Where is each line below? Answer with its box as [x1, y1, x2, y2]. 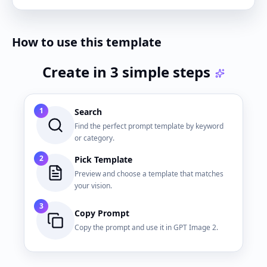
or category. [74, 133, 114, 143]
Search [74, 106, 102, 117]
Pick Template [74, 154, 132, 165]
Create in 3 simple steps [42, 62, 210, 82]
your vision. [74, 181, 112, 191]
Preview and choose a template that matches [74, 169, 223, 179]
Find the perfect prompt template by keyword [74, 121, 223, 131]
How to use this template [12, 34, 162, 50]
